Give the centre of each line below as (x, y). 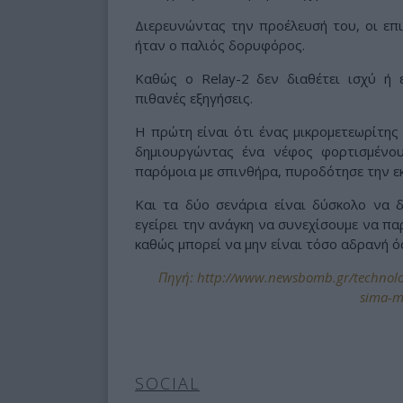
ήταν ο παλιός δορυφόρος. (220, 45)
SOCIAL (167, 383)
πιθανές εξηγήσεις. (194, 98)
